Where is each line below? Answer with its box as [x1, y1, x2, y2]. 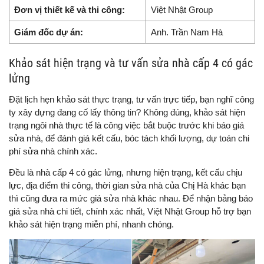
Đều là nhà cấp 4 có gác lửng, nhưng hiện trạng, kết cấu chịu [9, 167, 242, 177]
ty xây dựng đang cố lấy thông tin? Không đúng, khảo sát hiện [9, 107, 245, 117]
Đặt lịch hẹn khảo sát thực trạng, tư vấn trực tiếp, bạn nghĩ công [9, 94, 254, 104]
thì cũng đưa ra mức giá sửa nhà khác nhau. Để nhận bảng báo [9, 193, 253, 203]
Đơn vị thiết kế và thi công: [14, 4, 125, 15]
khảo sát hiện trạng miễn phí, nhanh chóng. [9, 219, 174, 229]
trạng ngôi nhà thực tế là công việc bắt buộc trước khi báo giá [9, 120, 244, 130]
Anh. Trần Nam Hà [151, 27, 223, 37]
